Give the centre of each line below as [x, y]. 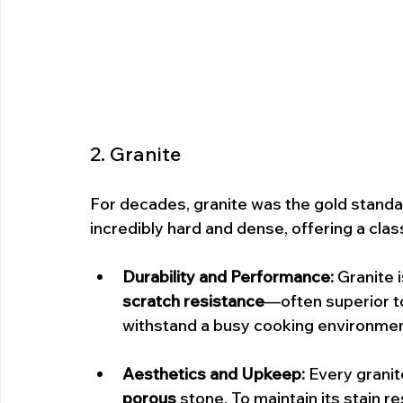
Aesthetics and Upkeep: [214, 374]
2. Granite [135, 154]
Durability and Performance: [228, 277]
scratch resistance [193, 301]
